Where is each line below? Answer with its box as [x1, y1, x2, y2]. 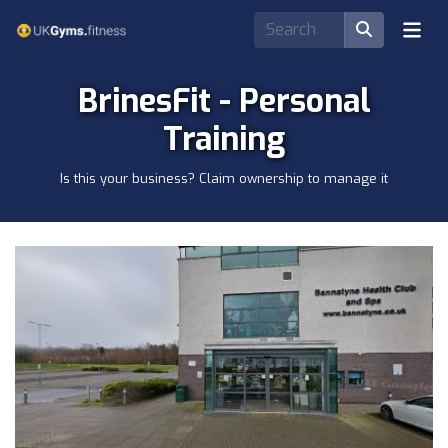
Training [163, 118, 285, 160]
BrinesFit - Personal [77, 80, 371, 122]
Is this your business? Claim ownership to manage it [60, 170, 388, 187]
